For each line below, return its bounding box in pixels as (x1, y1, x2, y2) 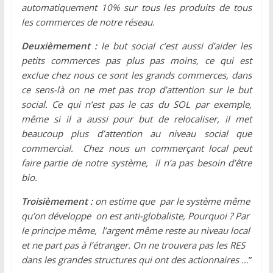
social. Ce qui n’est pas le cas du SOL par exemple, (21, 98, 252, 111)
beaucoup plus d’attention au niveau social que (21, 127, 252, 140)
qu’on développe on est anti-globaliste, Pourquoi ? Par (21, 210, 249, 222)
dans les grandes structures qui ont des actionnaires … (21, 253, 249, 266)
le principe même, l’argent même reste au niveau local (21, 224, 250, 237)
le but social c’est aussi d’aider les (96, 40, 252, 52)
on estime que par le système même (92, 195, 250, 208)
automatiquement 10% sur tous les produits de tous (21, 1, 252, 14)
